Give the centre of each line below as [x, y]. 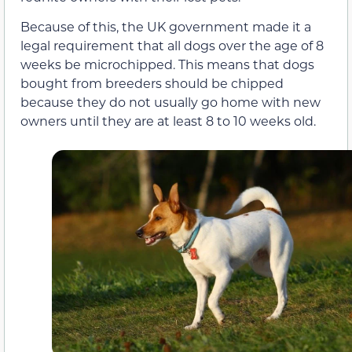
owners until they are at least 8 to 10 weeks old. [168, 121]
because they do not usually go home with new [170, 102]
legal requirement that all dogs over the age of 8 [172, 46]
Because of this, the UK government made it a [166, 27]
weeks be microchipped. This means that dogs [167, 64]
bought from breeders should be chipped [152, 83]
